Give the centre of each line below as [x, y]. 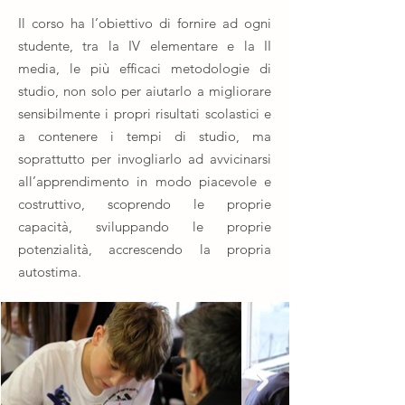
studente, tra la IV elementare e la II [145, 46]
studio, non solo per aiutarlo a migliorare [145, 91]
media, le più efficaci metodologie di [145, 68]
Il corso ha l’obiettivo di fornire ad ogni [145, 23]
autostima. [50, 272]
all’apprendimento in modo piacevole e [145, 181]
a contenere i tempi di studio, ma [145, 136]
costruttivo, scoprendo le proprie [145, 204]
